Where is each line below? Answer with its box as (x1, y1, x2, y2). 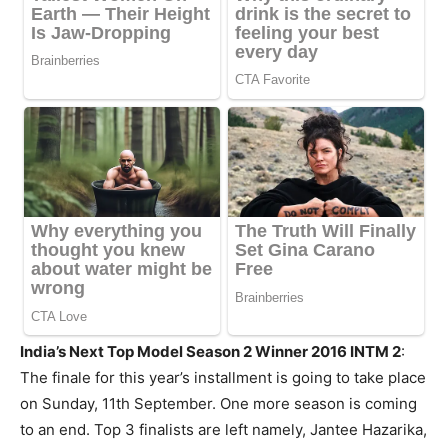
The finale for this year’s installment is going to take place (20, 368, 426, 388)
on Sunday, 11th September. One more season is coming (20, 394, 417, 414)
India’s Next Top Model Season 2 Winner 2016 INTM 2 (20, 342, 401, 362)
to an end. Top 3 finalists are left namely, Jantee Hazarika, (20, 420, 427, 440)
